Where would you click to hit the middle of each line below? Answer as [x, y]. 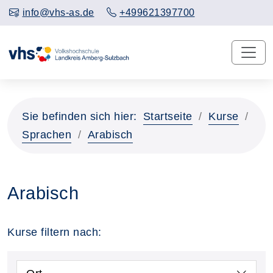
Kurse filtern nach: [55, 232]
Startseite [168, 116]
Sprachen [47, 134]
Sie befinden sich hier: [80, 116]
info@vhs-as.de [58, 12]
